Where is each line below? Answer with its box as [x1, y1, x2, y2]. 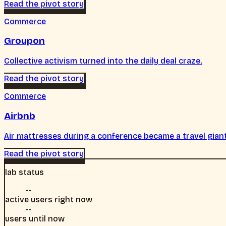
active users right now [5, 194, 92, 204]
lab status [5, 167, 44, 177]
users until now [5, 213, 65, 223]
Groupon [4, 35, 45, 47]
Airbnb [4, 110, 35, 122]
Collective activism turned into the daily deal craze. [4, 56, 202, 66]
